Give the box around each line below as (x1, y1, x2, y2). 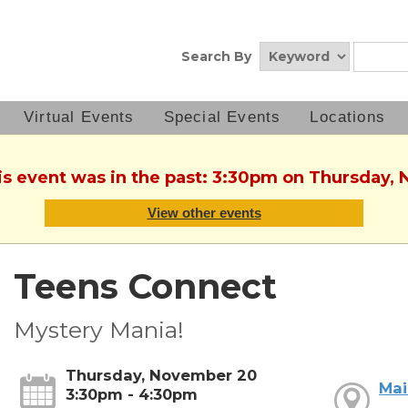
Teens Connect (13, 266, 277, 308)
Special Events (163, 108, 281, 126)
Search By (181, 48, 251, 65)
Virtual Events (24, 108, 135, 126)
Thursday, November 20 (65, 366, 257, 385)
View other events (147, 205, 261, 221)
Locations (310, 108, 386, 126)
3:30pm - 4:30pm (65, 385, 198, 404)
